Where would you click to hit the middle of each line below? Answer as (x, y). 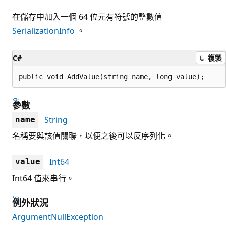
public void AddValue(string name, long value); (111, 76)
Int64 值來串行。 (43, 178)
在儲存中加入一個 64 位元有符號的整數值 (87, 16)
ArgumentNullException (58, 217)
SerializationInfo (43, 31)
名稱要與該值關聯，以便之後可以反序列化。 (93, 135)
